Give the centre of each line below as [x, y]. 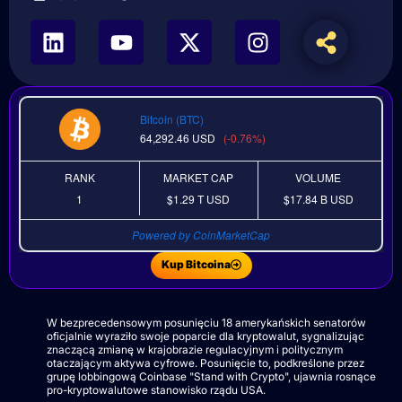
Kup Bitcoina [196, 265]
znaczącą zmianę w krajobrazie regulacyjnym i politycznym [195, 350]
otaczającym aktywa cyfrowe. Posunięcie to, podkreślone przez [205, 363]
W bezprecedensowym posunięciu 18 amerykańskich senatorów [206, 323]
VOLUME [319, 178]
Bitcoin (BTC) [171, 119]
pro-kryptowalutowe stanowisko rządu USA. [156, 390]
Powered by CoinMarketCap [201, 235]
